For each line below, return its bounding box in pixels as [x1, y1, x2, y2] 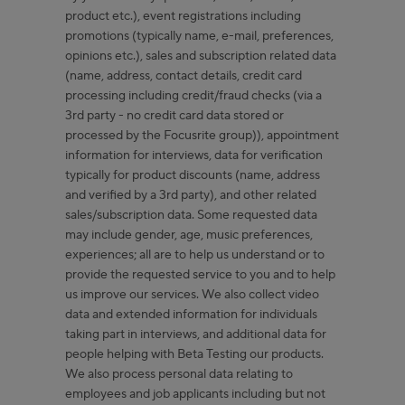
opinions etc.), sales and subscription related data [65, 47, 336, 64]
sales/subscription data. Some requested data [65, 206, 317, 223]
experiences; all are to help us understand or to [65, 246, 325, 263]
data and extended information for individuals [65, 306, 317, 323]
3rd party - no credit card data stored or [65, 107, 284, 124]
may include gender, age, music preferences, [65, 226, 313, 243]
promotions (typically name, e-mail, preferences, [65, 27, 334, 44]
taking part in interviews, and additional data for [65, 325, 326, 343]
